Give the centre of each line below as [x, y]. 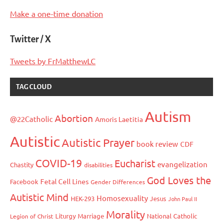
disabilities [98, 165]
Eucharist [135, 163]
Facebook [24, 182]
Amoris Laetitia [119, 119]
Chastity [22, 165]
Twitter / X [30, 40]
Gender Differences [118, 182]
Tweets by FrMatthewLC [53, 61]
